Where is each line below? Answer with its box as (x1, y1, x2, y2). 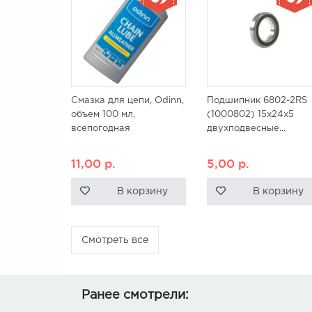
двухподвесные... (207, 125, 286, 132)
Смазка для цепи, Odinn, (71, 97, 184, 104)
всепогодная (71, 125, 130, 132)
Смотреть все (81, 236, 148, 244)
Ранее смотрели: (81, 290, 189, 301)
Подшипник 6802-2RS (207, 97, 307, 104)
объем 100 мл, (71, 111, 135, 118)
